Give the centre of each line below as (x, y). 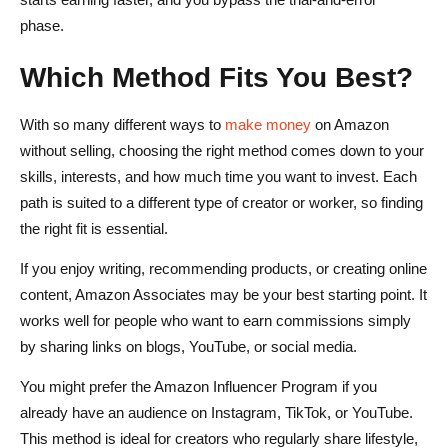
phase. (44, 25)
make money (268, 124)
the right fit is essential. (94, 228)
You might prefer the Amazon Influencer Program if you (198, 386)
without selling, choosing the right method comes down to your (222, 150)
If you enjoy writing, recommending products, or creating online (223, 268)
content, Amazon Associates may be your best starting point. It (223, 294)
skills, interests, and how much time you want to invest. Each (218, 176)
